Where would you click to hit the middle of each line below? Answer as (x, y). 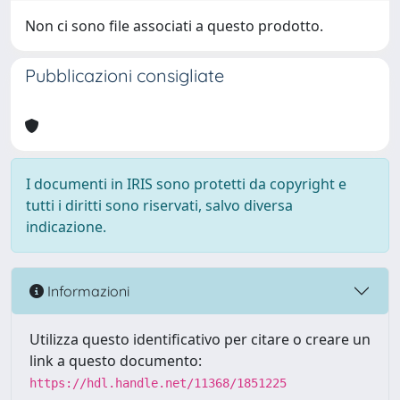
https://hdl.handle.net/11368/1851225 (158, 383)
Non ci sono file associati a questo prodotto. (174, 26)
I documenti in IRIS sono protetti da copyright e (186, 184)
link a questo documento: (116, 361)
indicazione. (66, 227)
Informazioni (87, 291)
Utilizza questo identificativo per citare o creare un (200, 339)
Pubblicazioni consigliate (125, 75)
